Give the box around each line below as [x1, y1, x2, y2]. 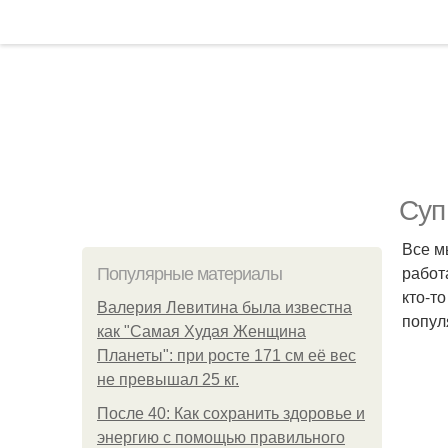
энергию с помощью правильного [97, 429, 345, 446]
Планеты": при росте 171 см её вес [97, 347, 356, 364]
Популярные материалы [97, 264, 282, 284]
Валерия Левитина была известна [97, 299, 352, 316]
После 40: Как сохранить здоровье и [97, 405, 365, 422]
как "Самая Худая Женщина [97, 323, 306, 340]
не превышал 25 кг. [97, 371, 239, 388]
